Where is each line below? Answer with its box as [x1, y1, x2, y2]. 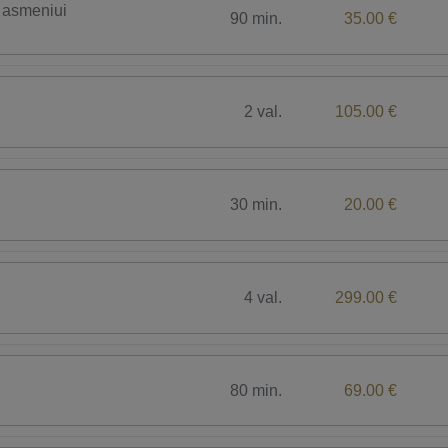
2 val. [244, 103, 283, 121]
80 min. [230, 381, 283, 399]
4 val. [244, 288, 283, 306]
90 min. [230, 10, 283, 28]
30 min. [230, 196, 283, 213]
